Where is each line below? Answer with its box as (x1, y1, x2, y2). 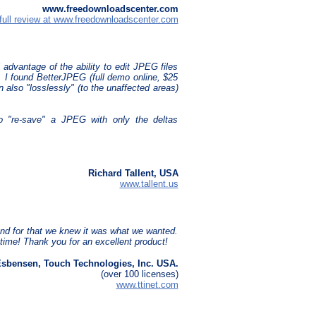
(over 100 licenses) (100, 269, 178, 280)
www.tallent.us (119, 178, 178, 190)
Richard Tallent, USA (87, 168, 178, 179)
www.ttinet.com (116, 279, 178, 291)
